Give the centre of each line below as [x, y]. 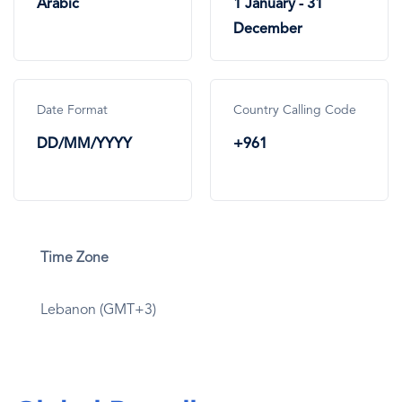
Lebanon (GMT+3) [98, 310]
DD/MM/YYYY [86, 144]
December [268, 29]
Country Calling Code [295, 110]
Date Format [72, 110]
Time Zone [74, 258]
